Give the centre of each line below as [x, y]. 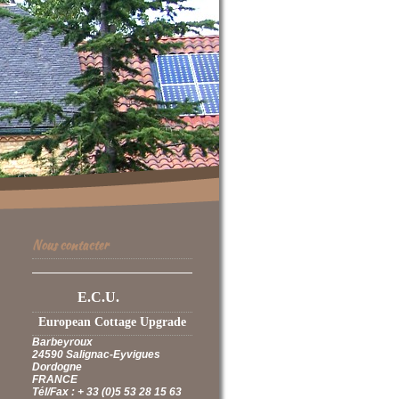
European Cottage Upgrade [112, 322]
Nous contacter [70, 245]
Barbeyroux [62, 342]
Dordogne [57, 367]
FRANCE [55, 379]
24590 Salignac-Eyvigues [96, 354]
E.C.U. [98, 297]
